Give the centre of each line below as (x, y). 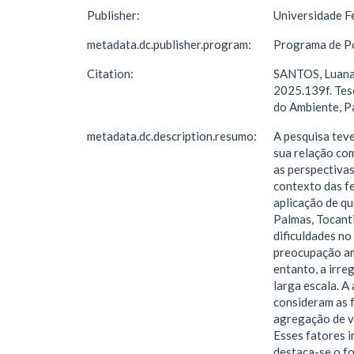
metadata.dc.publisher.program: (170, 44)
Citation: (111, 73)
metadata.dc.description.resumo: (173, 136)
